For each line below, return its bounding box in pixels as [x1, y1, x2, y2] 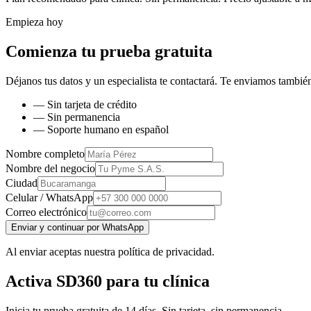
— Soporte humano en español [33, 124, 169, 136]
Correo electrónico [6, 206, 87, 219]
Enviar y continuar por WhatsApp [11, 222, 144, 233]
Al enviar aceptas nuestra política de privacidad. [6, 246, 215, 258]
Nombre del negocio [6, 162, 95, 175]
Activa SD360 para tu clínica [6, 272, 210, 291]
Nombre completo [6, 148, 85, 160]
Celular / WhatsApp [6, 192, 93, 204]
